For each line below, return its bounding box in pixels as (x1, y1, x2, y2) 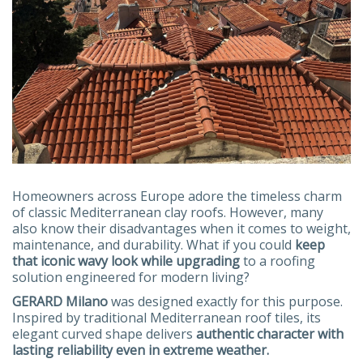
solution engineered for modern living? (12, 267, 250, 286)
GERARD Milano (12, 292, 108, 310)
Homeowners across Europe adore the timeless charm (12, 186, 342, 205)
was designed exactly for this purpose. (108, 292, 343, 310)
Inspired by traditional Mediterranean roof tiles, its (12, 308, 321, 327)
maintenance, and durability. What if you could (12, 235, 295, 254)
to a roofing (240, 251, 315, 270)
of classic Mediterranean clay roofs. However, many (12, 203, 323, 221)
